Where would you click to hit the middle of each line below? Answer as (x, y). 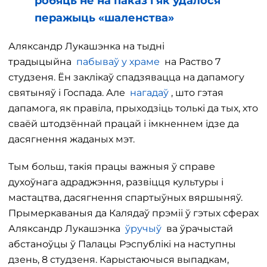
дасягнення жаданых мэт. (72, 139)
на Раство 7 (190, 62)
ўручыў (145, 229)
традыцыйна (42, 62)
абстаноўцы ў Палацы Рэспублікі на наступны (122, 244)
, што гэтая (196, 93)
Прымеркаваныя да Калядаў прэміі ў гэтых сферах (133, 213)
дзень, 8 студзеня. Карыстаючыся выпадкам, (119, 260)
